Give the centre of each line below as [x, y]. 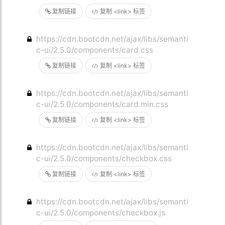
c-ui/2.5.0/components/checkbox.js [101, 213]
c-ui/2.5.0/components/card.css [95, 50]
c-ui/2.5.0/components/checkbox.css [104, 158]
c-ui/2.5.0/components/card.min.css [102, 104]
